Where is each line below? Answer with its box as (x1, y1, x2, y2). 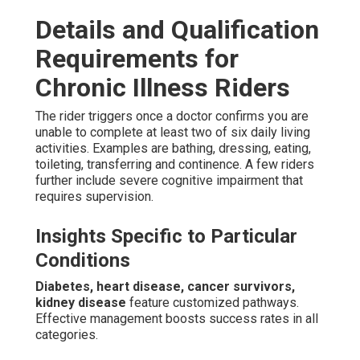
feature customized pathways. (126, 295, 299, 311)
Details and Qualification (35, 14, 319, 46)
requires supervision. (35, 189, 153, 205)
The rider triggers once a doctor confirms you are (35, 108, 309, 125)
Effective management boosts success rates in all (35, 311, 318, 327)
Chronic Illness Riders (35, 72, 290, 104)
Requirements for (35, 43, 239, 75)
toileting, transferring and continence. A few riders (35, 157, 314, 173)
